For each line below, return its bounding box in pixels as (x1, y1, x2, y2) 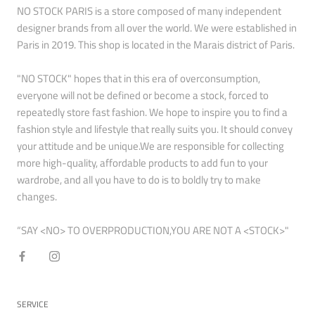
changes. (17, 188, 57, 205)
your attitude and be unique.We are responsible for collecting (17, 138, 284, 155)
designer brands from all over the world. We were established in (17, 20, 297, 37)
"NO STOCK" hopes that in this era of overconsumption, (17, 70, 260, 87)
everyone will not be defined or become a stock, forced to (17, 87, 269, 104)
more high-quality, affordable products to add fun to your (17, 155, 268, 172)
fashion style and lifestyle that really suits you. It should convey (17, 121, 292, 138)
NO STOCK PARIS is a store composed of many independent (17, 3, 281, 20)
